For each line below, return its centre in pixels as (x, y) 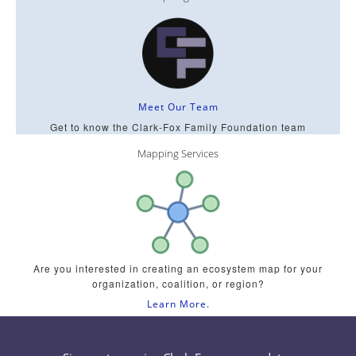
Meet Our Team (178, 107)
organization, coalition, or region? (178, 283)
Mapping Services (178, 153)
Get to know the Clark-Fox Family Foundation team (178, 127)
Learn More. (178, 304)
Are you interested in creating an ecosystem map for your (178, 268)
